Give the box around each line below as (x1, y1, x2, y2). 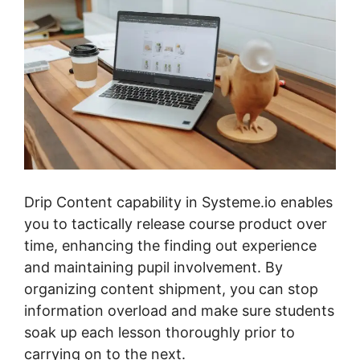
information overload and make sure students (24, 301, 334, 319)
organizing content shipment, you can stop (24, 280, 318, 297)
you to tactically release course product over (24, 215, 327, 232)
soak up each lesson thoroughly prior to (24, 323, 295, 341)
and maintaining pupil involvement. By (24, 258, 283, 276)
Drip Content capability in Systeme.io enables (24, 193, 333, 211)
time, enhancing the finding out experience (24, 236, 317, 254)
